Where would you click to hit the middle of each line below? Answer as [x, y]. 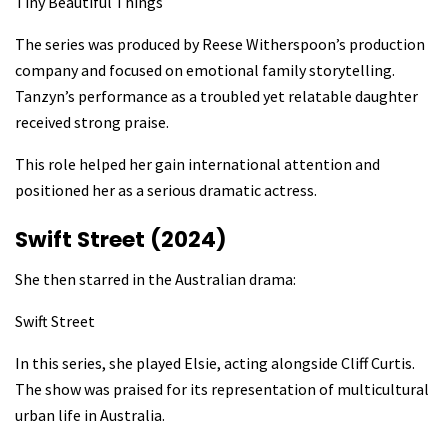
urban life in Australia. [90, 414]
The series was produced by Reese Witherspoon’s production [220, 44]
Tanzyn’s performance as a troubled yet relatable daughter [216, 96]
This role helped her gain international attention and [197, 164]
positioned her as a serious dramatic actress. [166, 190]
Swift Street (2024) [121, 239]
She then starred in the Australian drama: [155, 278]
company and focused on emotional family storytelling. [205, 70]
